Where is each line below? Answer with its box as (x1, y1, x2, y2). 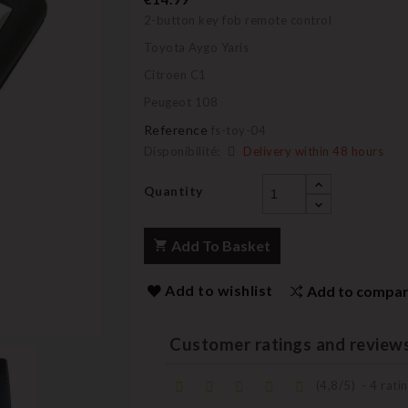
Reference (143, 122, 208, 138)
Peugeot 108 (143, 95, 218, 109)
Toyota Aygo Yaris (143, 40, 249, 55)
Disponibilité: (143, 144, 220, 158)
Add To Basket (170, 237, 270, 254)
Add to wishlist (165, 281, 273, 299)
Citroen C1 (143, 67, 207, 82)
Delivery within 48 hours (240, 144, 383, 158)
